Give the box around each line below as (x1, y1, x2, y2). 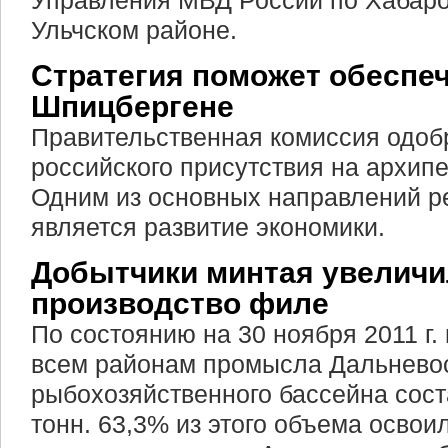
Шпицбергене (31, 90, 234, 123)
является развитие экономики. (31, 213, 385, 241)
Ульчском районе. (31, 16, 237, 44)
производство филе (31, 287, 329, 320)
